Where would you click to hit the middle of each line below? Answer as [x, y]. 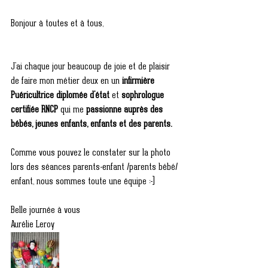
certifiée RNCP [36, 110]
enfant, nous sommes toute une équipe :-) [84, 182]
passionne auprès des [126, 110]
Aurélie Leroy [33, 225]
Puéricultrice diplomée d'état [60, 96]
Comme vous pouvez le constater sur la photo [92, 153]
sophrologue [144, 96]
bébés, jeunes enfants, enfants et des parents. [91, 124]
